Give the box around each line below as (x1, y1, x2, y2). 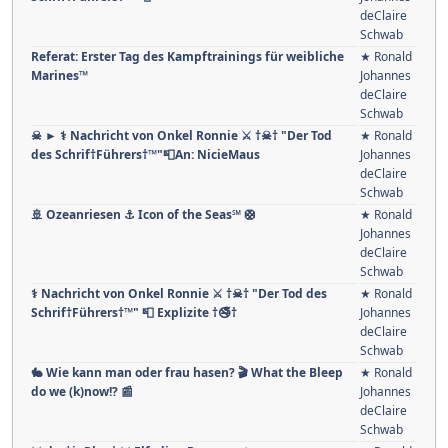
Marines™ (31, 67, 88, 85)
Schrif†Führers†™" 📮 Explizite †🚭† (31, 304, 237, 322)
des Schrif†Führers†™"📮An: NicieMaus (31, 146, 260, 164)
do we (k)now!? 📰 (31, 383, 133, 401)
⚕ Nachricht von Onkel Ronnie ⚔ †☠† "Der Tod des (31, 285, 327, 303)
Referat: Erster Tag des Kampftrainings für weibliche (31, 48, 344, 66)
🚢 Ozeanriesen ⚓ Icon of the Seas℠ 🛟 (31, 206, 256, 224)
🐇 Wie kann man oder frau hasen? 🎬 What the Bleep (31, 364, 343, 382)
